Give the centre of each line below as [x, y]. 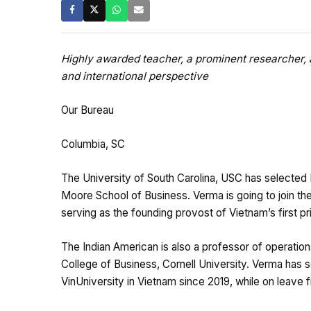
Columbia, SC [93, 144]
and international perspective [135, 76]
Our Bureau [87, 110]
